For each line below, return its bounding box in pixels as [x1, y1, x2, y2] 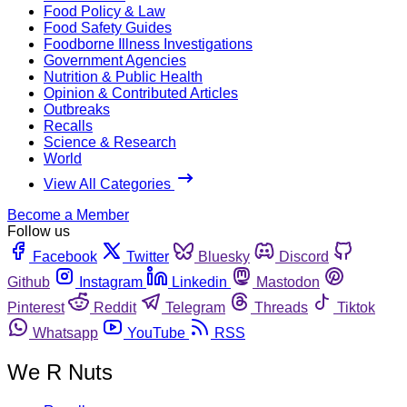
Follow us [7, 223, 70, 239]
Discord [279, 248, 329, 264]
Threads [254, 299, 308, 315]
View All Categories [44, 175, 174, 192]
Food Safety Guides [44, 19, 172, 35]
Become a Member [7, 206, 129, 223]
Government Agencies [44, 52, 186, 68]
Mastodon [256, 273, 320, 290]
